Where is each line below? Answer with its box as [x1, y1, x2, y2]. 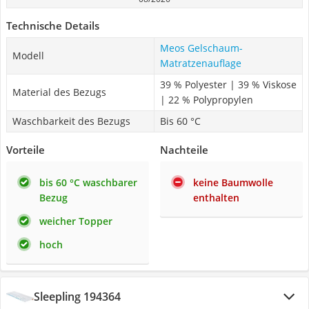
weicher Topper [39, 215, 112, 228]
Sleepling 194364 [34, 289, 121, 304]
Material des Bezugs [12, 86, 106, 99]
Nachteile [160, 143, 208, 157]
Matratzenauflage [160, 57, 241, 70]
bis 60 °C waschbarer [39, 176, 137, 189]
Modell [12, 49, 44, 62]
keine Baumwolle [193, 176, 273, 189]
